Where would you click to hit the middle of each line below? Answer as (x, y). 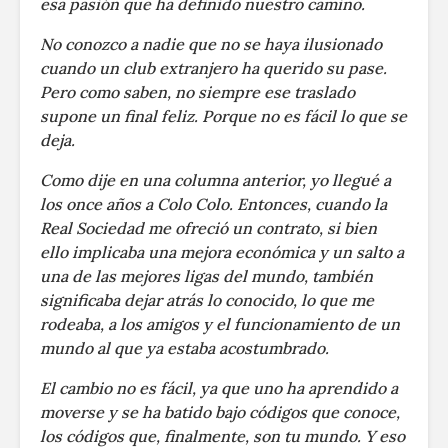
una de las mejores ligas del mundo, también (206, 275)
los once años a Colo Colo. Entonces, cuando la (213, 203)
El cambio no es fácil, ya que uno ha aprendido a (219, 387)
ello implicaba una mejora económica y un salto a (222, 251)
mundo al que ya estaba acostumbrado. (184, 347)
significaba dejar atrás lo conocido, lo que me (207, 299)
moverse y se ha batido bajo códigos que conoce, (220, 411)
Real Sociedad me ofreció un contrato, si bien (208, 227)
